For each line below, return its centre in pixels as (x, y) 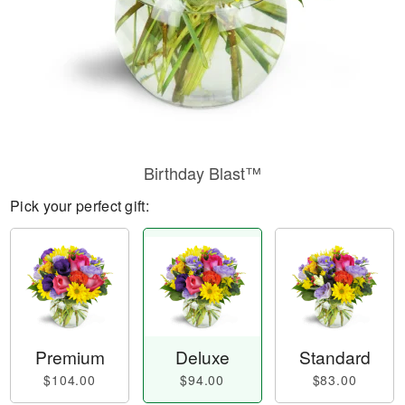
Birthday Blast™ (202, 173)
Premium (70, 357)
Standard (334, 357)
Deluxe (202, 357)
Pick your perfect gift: (80, 206)
